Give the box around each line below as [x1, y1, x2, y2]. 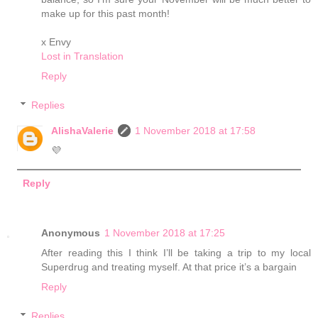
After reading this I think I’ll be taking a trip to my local [41, 246, 311, 258]
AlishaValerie [51, 125, 114, 137]
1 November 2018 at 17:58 [135, 125, 256, 137]
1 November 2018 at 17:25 [104, 226, 225, 238]
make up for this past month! [41, 7, 170, 19]
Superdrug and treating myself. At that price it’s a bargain [41, 261, 297, 273]
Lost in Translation [41, 50, 124, 62]
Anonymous [41, 226, 100, 238]
